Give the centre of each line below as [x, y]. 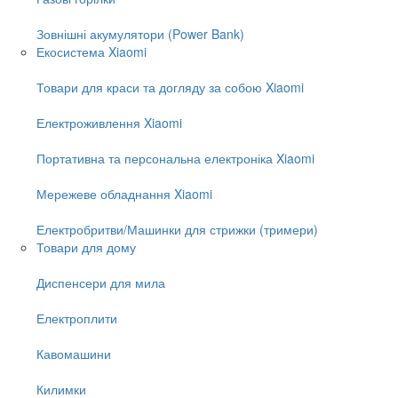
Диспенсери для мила [101, 282]
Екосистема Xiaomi [92, 51]
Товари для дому [86, 247]
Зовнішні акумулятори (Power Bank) [140, 33]
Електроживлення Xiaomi [109, 122]
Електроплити [77, 318]
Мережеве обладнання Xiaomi [124, 193]
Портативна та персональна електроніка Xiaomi [175, 158]
